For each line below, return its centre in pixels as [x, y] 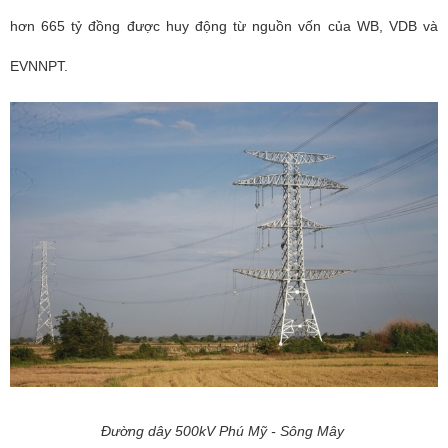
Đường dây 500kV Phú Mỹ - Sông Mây [224, 430]
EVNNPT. [39, 65]
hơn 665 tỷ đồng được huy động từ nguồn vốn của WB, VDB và [224, 25]
